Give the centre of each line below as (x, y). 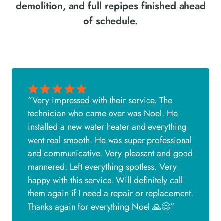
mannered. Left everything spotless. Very (102, 167)
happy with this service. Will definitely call (105, 180)
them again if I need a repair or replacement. (110, 194)
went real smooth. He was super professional (110, 140)
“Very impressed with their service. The (100, 100)
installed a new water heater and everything (107, 127)
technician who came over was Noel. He (103, 114)
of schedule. (110, 21)
